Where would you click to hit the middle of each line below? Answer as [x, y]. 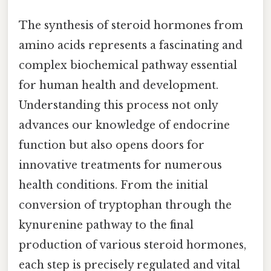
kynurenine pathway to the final [106, 225]
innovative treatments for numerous [120, 165]
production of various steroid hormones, [132, 245]
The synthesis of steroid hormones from [131, 25]
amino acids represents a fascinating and [131, 45]
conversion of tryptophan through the [125, 205]
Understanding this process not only [118, 105]
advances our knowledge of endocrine [124, 125]
